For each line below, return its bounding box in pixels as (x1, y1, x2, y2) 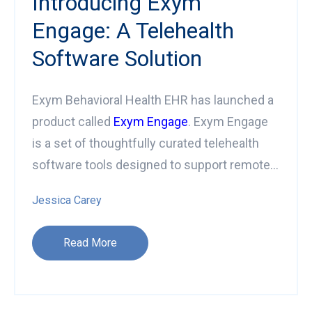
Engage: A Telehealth (32, 17, 234, 44)
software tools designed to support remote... (32, 157, 279, 172)
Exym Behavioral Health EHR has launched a (32, 92, 274, 107)
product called (32, 114, 114, 129)
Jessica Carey (32, 193, 102, 207)
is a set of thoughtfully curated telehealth (32, 135, 259, 150)
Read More (63, 235, 117, 249)
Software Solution (32, 45, 202, 72)
